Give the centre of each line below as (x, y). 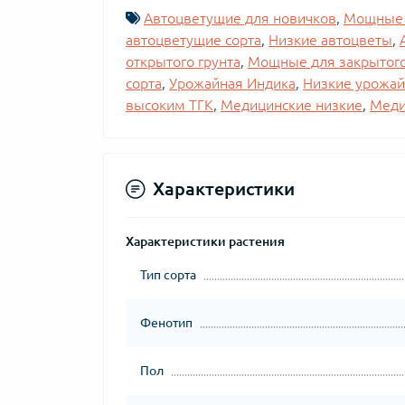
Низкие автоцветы (330, 40)
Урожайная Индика (232, 83)
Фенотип (166, 323)
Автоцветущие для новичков (240, 18)
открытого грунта (183, 61)
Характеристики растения (205, 241)
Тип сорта (168, 275)
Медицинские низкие (292, 105)
